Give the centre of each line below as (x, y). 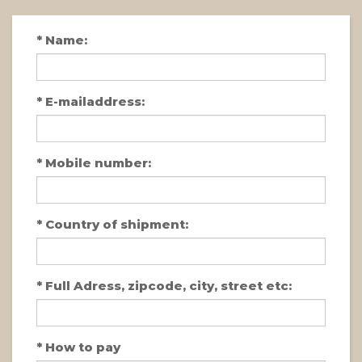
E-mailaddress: (93, 101)
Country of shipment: (115, 224)
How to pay (81, 347)
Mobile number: (97, 162)
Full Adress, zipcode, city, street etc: (167, 285)
